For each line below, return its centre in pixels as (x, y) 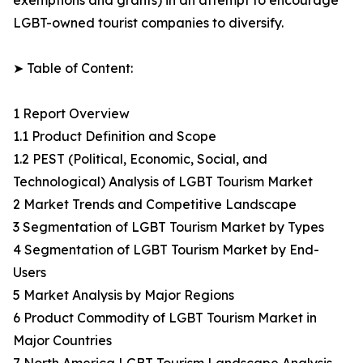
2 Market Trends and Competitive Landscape (155, 205)
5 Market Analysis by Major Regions (124, 295)
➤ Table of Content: (73, 68)
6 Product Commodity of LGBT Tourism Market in (165, 318)
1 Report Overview (71, 114)
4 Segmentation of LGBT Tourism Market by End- (166, 250)
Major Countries (62, 341)
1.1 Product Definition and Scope (115, 137)
